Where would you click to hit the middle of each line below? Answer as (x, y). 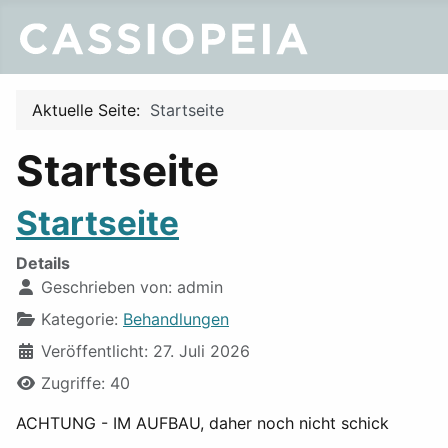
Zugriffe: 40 (85, 383)
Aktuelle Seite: (91, 110)
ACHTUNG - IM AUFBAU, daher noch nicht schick (202, 423)
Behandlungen (176, 319)
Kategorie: (79, 319)
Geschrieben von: (106, 287)
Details (43, 263)
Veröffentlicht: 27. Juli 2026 (145, 351)
